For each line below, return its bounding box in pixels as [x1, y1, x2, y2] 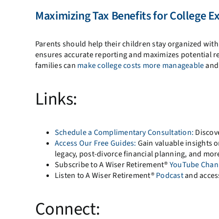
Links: [35, 86, 77, 111]
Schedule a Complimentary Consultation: [54, 127, 194, 138]
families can [35, 60, 78, 71]
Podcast [156, 170, 183, 181]
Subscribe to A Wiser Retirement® [54, 159, 170, 170]
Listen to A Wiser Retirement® [54, 170, 156, 181]
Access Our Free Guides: [54, 137, 136, 149]
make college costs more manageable [77, 60, 204, 71]
